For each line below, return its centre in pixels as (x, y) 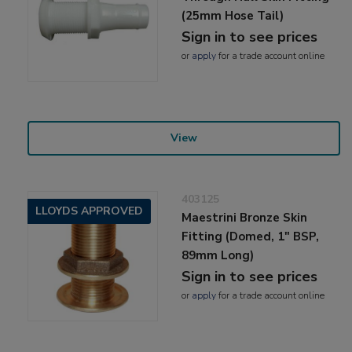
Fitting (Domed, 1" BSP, (251, 237)
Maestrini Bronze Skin (245, 218)
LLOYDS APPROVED (89, 211)
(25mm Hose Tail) (233, 16)
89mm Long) (218, 256)
